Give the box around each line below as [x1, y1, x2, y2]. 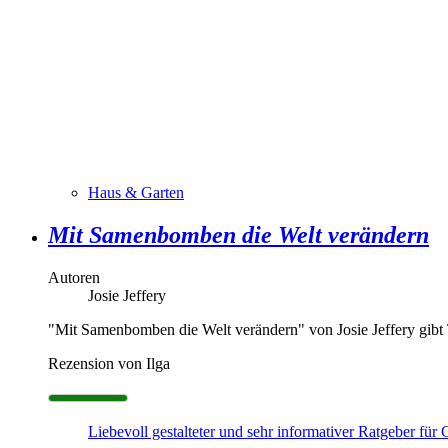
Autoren [48, 268, 100, 286]
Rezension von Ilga [48, 354, 170, 372]
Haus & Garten [88, 183, 184, 201]
